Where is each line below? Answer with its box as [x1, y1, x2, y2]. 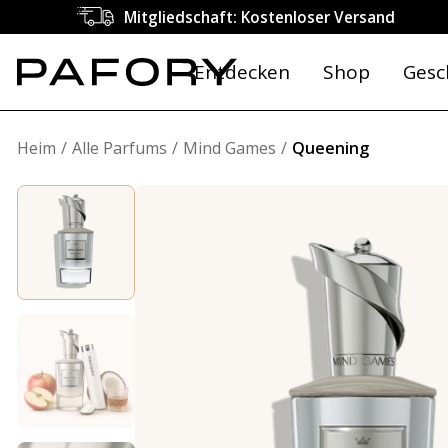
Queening [292, 137, 369, 159]
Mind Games [183, 137, 276, 159]
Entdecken [194, 59, 290, 85]
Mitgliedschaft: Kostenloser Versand [123, 7, 395, 27]
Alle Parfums [72, 137, 167, 159]
